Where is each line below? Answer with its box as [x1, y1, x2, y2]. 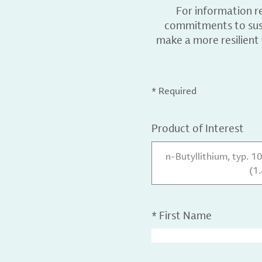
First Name [159, 208, 212, 222]
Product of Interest [151, 121, 244, 135]
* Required [151, 84, 197, 97]
